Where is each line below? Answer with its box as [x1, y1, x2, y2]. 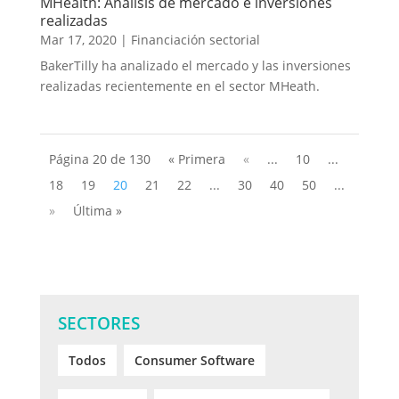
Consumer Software [134, 352, 255, 370]
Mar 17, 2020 [39, 31, 117, 49]
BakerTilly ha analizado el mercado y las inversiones [39, 57, 351, 75]
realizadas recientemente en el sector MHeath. [39, 77, 320, 95]
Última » [72, 202, 122, 220]
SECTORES [57, 311, 140, 336]
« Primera [167, 151, 225, 168]
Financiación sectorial [130, 31, 260, 49]
